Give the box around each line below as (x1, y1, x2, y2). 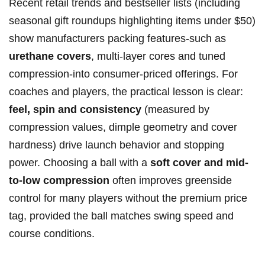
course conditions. (9, 228, 95, 240)
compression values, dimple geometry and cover (9, 121, 237, 134)
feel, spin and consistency (9, 104, 141, 116)
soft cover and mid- (150, 157, 248, 169)
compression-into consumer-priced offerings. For (9, 68, 238, 80)
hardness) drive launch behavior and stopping (9, 139, 224, 151)
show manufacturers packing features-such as (9, 33, 226, 45)
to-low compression (9, 174, 109, 187)
